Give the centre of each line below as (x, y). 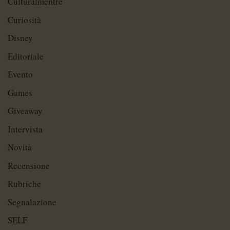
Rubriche (24, 184)
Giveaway (25, 111)
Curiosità (24, 20)
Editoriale (26, 56)
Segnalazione (32, 202)
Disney (20, 38)
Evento (20, 74)
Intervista (25, 129)
